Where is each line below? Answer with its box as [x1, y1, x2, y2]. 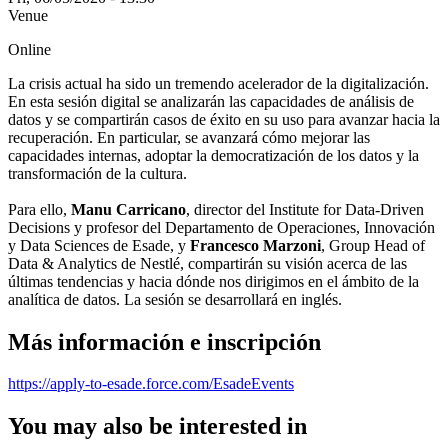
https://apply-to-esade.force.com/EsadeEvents [8, 375, 294, 393]
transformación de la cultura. [8, 164, 187, 182]
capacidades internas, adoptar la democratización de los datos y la [8, 146, 419, 164]
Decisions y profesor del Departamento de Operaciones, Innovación [8, 218, 435, 236]
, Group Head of [321, 236, 425, 254]
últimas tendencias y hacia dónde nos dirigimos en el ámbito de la [8, 272, 419, 290]
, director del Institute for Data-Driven [186, 200, 424, 218]
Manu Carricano [71, 200, 186, 218]
